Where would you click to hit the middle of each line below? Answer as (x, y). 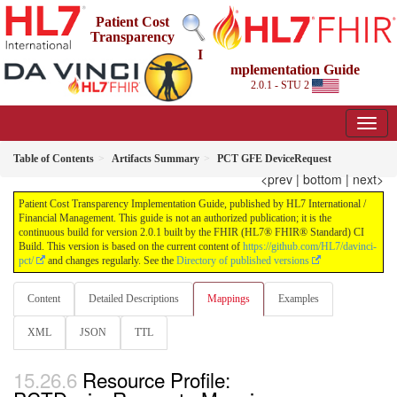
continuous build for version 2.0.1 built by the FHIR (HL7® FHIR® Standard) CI (191, 233)
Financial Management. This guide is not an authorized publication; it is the (175, 218)
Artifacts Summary (156, 159)
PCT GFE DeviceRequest (274, 159)
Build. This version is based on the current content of (131, 247)
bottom (323, 179)
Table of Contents (54, 159)
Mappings (229, 299)
